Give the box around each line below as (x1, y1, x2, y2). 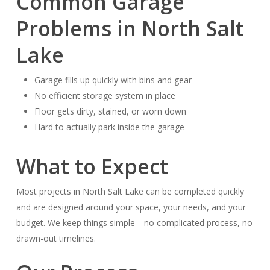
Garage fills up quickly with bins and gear (34, 74, 192, 86)
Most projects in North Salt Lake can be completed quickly (16, 186, 244, 197)
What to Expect (16, 152, 168, 180)
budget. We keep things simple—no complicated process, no (16, 217, 253, 228)
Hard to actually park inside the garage (34, 121, 184, 133)
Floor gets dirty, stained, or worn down (34, 105, 186, 117)
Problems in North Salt (16, 14, 244, 42)
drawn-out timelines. (16, 233, 96, 244)
